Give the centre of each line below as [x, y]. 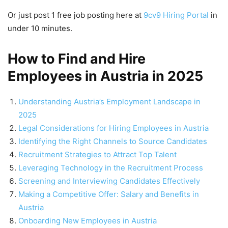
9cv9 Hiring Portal [176, 15]
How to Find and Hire [77, 59]
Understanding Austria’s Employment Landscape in [109, 102]
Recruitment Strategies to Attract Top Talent [97, 155]
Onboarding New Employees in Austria [88, 221]
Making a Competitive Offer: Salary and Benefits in [109, 194]
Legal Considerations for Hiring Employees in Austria [113, 128]
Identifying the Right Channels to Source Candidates [113, 141]
